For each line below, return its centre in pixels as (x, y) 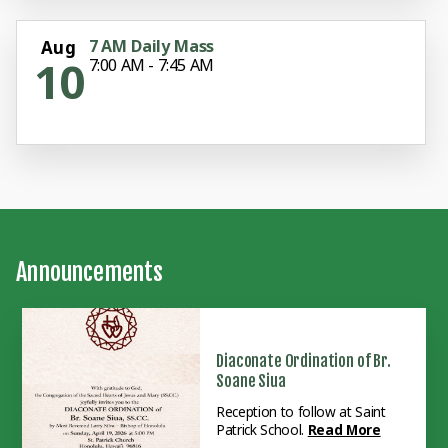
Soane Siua (251, 381)
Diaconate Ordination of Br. (303, 361)
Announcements (89, 272)
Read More (344, 430)
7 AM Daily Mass (151, 46)
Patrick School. (262, 430)
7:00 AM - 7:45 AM (151, 65)
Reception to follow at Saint (301, 412)
